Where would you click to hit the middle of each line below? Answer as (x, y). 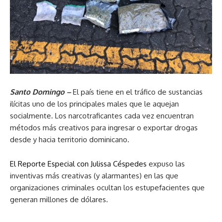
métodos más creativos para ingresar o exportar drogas (104, 128)
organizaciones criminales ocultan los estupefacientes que (107, 188)
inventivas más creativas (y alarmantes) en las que (94, 176)
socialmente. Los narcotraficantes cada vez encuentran (102, 116)
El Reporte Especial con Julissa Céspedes (78, 164)
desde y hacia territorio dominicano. (70, 139)
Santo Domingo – (41, 92)
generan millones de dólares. (59, 199)
